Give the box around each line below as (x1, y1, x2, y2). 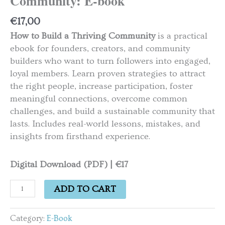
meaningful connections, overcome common (10, 93, 187, 104)
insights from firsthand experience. (10, 131, 150, 142)
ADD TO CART (54, 184, 116, 195)
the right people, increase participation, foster (10, 80, 193, 91)
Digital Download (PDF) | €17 (10, 159, 128, 170)
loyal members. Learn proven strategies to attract (10, 68, 205, 79)
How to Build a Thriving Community (10, 30, 155, 41)
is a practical (155, 30, 207, 41)
